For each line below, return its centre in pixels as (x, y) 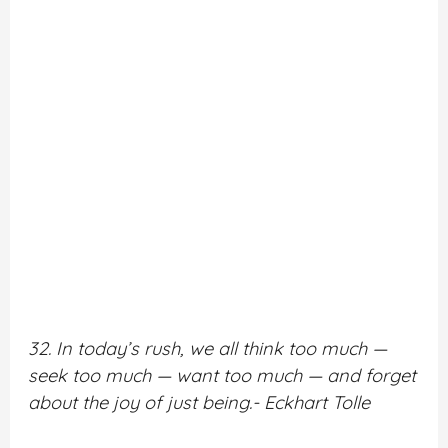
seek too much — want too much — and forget (222, 375)
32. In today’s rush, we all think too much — (208, 348)
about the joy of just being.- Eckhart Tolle (199, 402)
